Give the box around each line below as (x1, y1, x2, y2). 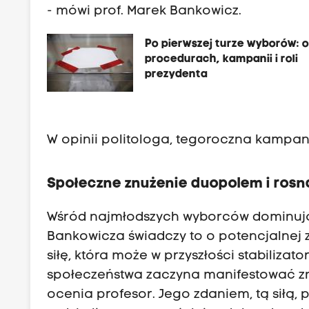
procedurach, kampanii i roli (145, 54, 299, 66)
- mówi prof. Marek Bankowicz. (47, 5, 242, 19)
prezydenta (145, 69, 208, 81)
